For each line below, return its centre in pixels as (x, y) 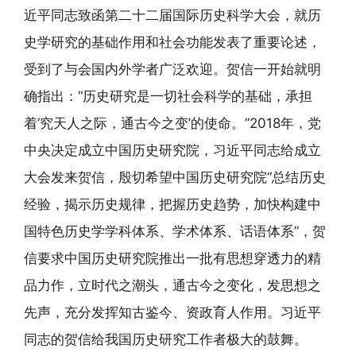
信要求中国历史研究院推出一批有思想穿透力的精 (172, 258)
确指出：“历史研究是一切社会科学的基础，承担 (168, 96)
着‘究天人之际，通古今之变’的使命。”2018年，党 (172, 123)
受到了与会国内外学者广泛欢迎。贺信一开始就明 (172, 69)
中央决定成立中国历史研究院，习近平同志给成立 (172, 150)
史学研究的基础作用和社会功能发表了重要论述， (172, 42)
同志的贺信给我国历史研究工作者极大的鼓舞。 (166, 339)
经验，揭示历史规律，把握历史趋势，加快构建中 (172, 204)
